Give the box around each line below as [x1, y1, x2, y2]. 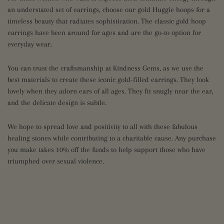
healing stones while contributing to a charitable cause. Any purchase [7, 134, 216, 142]
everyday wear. [7, 40, 52, 48]
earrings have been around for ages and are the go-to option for [7, 28, 201, 36]
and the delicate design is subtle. [7, 98, 106, 106]
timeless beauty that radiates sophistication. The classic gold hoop [7, 17, 206, 25]
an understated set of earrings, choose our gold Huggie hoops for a [7, 5, 210, 13]
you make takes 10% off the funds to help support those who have [7, 145, 205, 153]
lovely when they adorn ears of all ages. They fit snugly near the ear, [7, 87, 213, 95]
